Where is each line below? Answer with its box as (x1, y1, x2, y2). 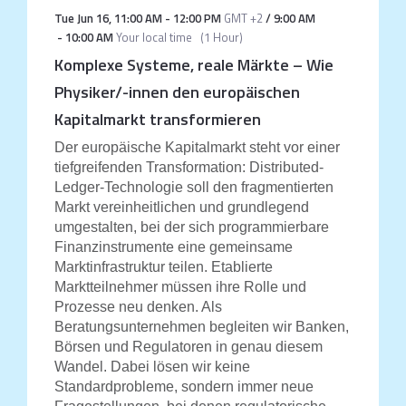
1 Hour (203, 28, 239, 46)
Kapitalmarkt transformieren (53, 107, 261, 131)
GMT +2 (223, 9, 263, 27)
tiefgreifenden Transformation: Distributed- (53, 159, 324, 175)
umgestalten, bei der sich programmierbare (53, 219, 329, 235)
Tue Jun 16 (53, 9, 109, 27)
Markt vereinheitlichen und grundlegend (53, 199, 309, 215)
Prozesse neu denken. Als (53, 299, 222, 314)
